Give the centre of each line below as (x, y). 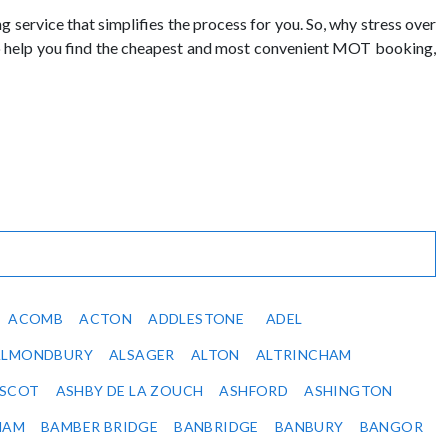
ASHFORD (254, 391)
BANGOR (391, 427)
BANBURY (309, 427)
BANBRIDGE (216, 427)
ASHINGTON (348, 391)
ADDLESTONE (196, 319)
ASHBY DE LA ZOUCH (129, 391)
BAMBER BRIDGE (100, 427)
